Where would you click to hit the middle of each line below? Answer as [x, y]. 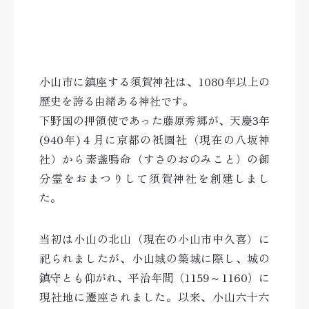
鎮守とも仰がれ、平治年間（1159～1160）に [154, 277]
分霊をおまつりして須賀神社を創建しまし [154, 178]
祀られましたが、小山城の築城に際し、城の [154, 258]
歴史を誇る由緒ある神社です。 [117, 101]
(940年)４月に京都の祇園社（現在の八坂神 [154, 139]
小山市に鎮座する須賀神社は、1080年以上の [154, 81]
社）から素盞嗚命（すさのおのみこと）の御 [154, 159]
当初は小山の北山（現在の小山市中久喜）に [154, 239]
